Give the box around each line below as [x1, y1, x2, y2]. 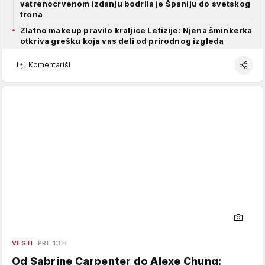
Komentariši [28, 60, 70, 70]
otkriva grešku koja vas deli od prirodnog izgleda [20, 35, 224, 46]
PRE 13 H [37, 238, 67, 247]
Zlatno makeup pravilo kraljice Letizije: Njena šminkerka [20, 25, 253, 35]
